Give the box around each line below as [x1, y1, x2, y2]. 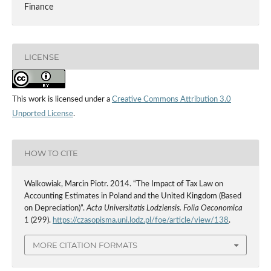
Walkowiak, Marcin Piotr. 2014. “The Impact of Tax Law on [24, 180, 223, 188]
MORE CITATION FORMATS [33, 240, 137, 250]
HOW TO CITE [24, 148, 78, 158]
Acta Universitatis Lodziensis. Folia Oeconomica [86, 204, 243, 212]
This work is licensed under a [11, 96, 112, 104]
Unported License [11, 110, 73, 119]
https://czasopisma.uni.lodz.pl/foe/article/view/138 [52, 216, 229, 224]
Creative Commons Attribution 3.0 [111, 96, 231, 104]
